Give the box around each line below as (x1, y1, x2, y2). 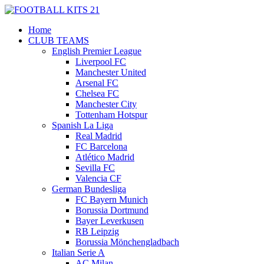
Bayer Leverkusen (75, 216, 144, 226)
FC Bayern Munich (75, 194, 148, 204)
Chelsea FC (75, 88, 119, 98)
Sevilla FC (75, 163, 115, 173)
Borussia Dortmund (75, 205, 148, 215)
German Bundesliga (52, 184, 126, 194)
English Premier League (52, 46, 141, 56)
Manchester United (75, 67, 146, 77)
